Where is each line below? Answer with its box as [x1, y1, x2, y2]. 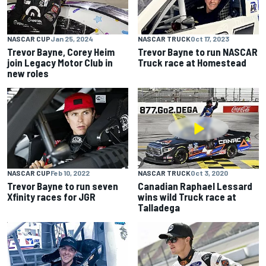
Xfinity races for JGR [7, 191, 96, 203]
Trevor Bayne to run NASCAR [138, 46, 258, 58]
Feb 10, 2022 [50, 169, 90, 178]
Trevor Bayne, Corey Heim [7, 46, 115, 58]
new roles [7, 67, 49, 80]
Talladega [138, 201, 180, 214]
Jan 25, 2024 [50, 34, 93, 43]
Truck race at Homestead [138, 56, 246, 69]
